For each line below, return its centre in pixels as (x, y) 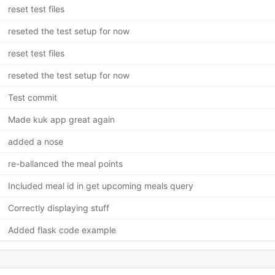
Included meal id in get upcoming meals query (100, 185)
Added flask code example (62, 230)
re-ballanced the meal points (65, 163)
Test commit (32, 97)
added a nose (35, 141)
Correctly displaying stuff (58, 207)
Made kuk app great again (61, 119)
